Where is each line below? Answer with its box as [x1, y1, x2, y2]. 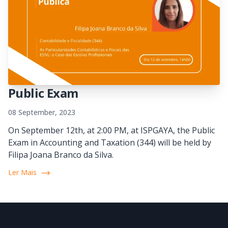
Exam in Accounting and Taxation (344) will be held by [8, 137, 211, 149]
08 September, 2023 [8, 107, 75, 118]
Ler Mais [8, 167, 37, 178]
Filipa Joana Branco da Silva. [8, 149, 113, 161]
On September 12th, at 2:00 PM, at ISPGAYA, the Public [8, 125, 215, 136]
